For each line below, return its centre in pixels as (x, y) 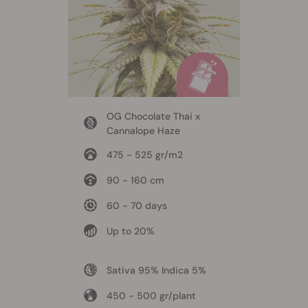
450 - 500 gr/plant (151, 295)
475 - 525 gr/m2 (144, 154)
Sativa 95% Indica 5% (156, 270)
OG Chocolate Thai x (153, 116)
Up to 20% (130, 231)
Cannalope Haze (143, 130)
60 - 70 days (136, 205)
